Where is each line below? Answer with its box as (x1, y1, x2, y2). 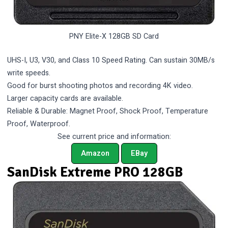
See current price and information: (57, 131, 171, 142)
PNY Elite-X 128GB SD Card (69, 31, 159, 42)
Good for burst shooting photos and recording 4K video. (7, 80, 193, 92)
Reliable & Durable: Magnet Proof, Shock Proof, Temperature (7, 106, 209, 117)
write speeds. (7, 68, 51, 79)
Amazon (80, 148, 109, 159)
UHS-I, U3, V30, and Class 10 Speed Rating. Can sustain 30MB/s (7, 55, 215, 66)
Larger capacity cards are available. (7, 93, 124, 104)
